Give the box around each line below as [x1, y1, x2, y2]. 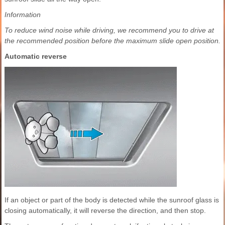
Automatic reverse [5, 52, 67, 60]
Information [5, 10, 41, 19]
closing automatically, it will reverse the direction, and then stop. [5, 206, 206, 214]
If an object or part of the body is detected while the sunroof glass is [5, 195, 219, 204]
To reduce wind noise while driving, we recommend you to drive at [5, 26, 214, 34]
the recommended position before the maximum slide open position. [5, 36, 220, 45]
